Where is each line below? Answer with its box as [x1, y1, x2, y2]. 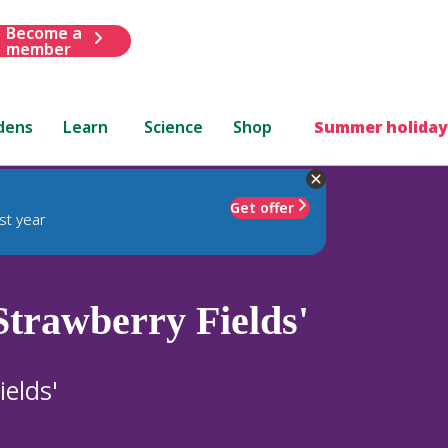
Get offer [230, 197, 294, 217]
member [5, 37, 71, 60]
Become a [5, 21, 82, 44]
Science [144, 115, 204, 138]
